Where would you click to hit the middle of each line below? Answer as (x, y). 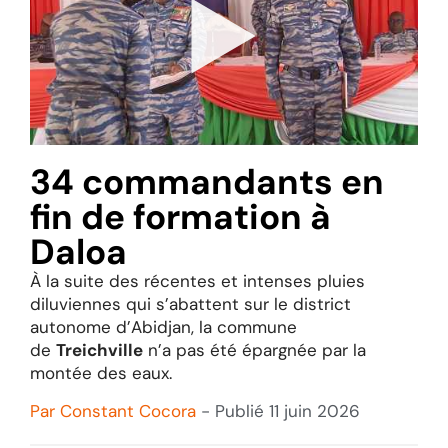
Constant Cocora (125, 411)
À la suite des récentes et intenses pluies (197, 280)
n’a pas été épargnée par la (254, 349)
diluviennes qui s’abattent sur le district (190, 303)
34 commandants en (207, 181)
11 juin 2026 (314, 411)
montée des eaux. (101, 372)
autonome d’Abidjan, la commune (163, 326)
